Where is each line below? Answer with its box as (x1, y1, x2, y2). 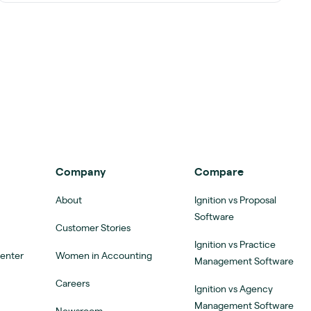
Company (56, 166, 106, 178)
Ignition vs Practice (194, 239, 276, 250)
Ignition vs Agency (194, 284, 273, 294)
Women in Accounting (56, 251, 152, 261)
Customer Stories (56, 223, 131, 233)
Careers (56, 278, 90, 289)
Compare (194, 166, 244, 178)
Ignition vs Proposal (194, 195, 276, 205)
